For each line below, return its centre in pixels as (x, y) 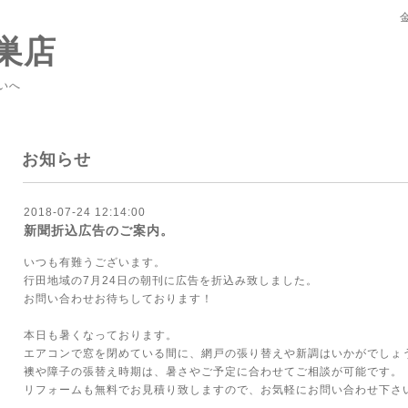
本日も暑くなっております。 (101, 335)
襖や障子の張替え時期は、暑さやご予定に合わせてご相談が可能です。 (213, 372)
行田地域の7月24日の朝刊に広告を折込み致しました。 (171, 280)
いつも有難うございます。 (95, 262)
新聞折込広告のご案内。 (99, 230)
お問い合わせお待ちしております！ (118, 299)
